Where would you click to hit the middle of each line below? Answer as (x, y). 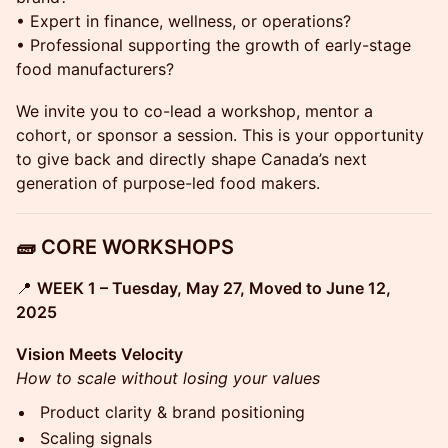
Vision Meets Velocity (99, 354)
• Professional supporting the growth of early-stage (213, 45)
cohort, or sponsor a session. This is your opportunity (220, 135)
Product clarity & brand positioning (172, 412)
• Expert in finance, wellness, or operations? (183, 21)
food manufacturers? (95, 69)
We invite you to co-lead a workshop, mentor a (194, 111)
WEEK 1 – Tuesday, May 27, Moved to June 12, (214, 288)
